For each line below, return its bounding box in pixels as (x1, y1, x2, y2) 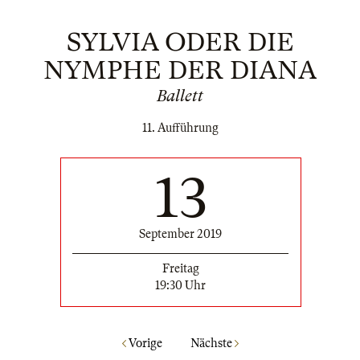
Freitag (162, 262, 199, 276)
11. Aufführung (141, 121, 219, 135)
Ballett (157, 87, 203, 105)
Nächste (190, 336, 235, 350)
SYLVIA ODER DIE (66, 27, 294, 57)
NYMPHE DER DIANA (43, 55, 317, 85)
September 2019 (139, 227, 222, 241)
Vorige (125, 336, 162, 350)
